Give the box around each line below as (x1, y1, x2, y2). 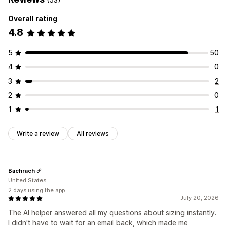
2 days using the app (8, 186, 65, 194)
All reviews (77, 130, 109, 138)
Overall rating (8, 14, 57, 23)
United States (8, 177, 46, 184)
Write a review (17, 130, 59, 138)
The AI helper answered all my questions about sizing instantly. (8, 208, 216, 217)
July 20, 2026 (180, 194, 219, 202)
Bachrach (8, 167, 35, 174)
